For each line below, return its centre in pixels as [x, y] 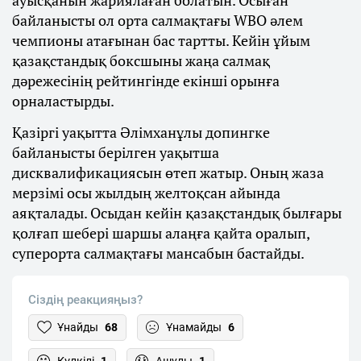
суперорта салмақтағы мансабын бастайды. [158, 253]
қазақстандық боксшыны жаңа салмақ [141, 60]
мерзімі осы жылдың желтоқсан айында [146, 192]
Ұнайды [78, 327]
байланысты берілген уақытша [116, 152]
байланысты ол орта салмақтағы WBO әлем [158, 20]
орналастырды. [63, 100]
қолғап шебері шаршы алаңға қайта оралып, [161, 232]
